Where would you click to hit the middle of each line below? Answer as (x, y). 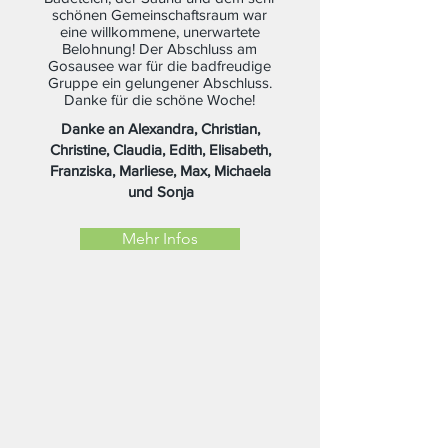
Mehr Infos (160, 238)
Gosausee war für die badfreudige (159, 65)
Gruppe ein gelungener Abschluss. (159, 82)
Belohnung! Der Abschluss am (159, 48)
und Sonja (160, 191)
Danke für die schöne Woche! (159, 99)
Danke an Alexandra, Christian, (160, 128)
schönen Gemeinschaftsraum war (159, 14)
